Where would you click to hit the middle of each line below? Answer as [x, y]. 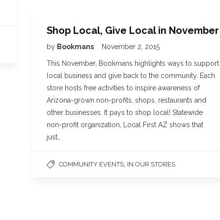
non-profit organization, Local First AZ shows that [125, 125]
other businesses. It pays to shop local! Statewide [125, 112]
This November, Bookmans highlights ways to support [133, 63]
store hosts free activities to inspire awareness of [123, 88]
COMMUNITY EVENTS [91, 164]
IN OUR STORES [151, 164]
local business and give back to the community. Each [131, 76]
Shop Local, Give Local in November [133, 30]
